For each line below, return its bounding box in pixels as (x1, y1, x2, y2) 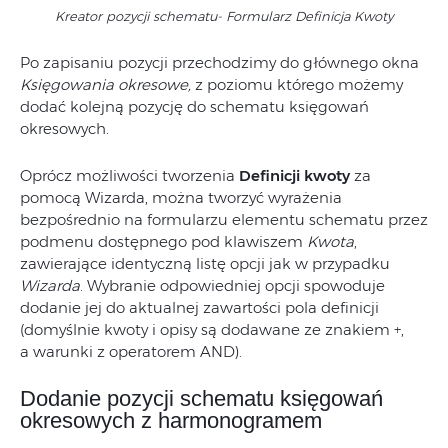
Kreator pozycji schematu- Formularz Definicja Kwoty (55, 7, 393, 24)
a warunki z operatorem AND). (20, 341, 242, 361)
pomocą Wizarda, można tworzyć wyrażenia (20, 187, 342, 207)
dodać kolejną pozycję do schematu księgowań (20, 96, 369, 116)
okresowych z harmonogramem (20, 407, 322, 433)
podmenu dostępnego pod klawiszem (20, 231, 307, 251)
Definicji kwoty (239, 165, 350, 185)
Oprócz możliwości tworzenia (20, 165, 239, 185)
